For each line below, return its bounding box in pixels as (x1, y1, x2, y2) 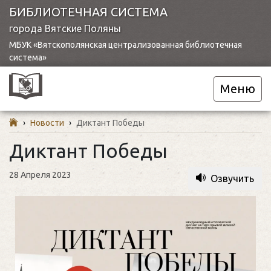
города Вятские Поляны (9, 23, 121, 34)
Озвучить (211, 173, 254, 184)
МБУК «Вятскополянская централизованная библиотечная (9, 40, 242, 50)
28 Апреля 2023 (9, 170, 71, 180)
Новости (30, 118, 64, 128)
